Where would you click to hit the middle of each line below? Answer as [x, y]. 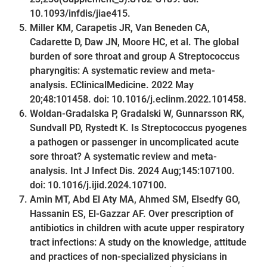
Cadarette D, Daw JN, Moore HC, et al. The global [134, 42]
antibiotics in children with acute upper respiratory [137, 228]
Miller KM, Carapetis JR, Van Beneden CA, [120, 27]
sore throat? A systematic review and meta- [123, 156]
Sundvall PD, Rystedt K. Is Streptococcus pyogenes [138, 128]
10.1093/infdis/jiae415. [80, 13]
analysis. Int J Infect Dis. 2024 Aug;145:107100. [132, 170]
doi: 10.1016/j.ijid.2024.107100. [98, 185]
